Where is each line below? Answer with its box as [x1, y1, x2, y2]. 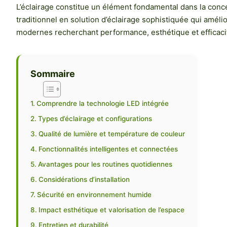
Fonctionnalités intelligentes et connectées [38, 145, 178, 154]
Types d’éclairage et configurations [37, 115, 152, 123]
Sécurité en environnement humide [36, 191, 152, 199]
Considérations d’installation [38, 175, 130, 184]
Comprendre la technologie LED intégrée [36, 99, 169, 108]
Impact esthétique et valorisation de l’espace [38, 206, 184, 214]
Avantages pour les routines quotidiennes [37, 160, 172, 169]
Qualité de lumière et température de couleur [38, 130, 185, 138]
